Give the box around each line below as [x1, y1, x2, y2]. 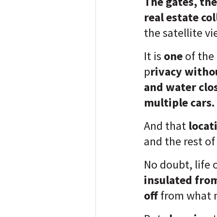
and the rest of [144, 134, 215, 149]
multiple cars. [144, 95, 215, 110]
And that [144, 118, 188, 133]
